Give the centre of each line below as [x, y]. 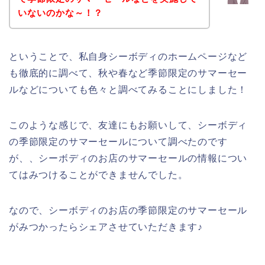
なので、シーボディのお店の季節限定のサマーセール [128, 210]
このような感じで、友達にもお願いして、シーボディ [128, 125]
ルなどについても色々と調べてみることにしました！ [128, 89]
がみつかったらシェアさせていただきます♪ [106, 227]
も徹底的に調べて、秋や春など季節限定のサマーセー [128, 73]
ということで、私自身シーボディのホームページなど [128, 56]
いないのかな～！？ [60, 12]
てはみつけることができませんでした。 [98, 174]
